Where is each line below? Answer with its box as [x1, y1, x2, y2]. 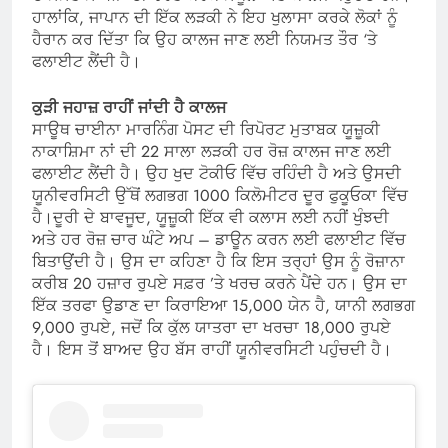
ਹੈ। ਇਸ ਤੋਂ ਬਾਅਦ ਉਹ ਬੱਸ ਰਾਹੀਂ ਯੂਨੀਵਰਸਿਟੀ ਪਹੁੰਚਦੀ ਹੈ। [32, 337, 392, 361]
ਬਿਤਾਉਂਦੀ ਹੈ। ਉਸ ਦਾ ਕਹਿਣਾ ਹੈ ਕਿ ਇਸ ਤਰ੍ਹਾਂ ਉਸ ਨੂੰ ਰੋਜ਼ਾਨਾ [32, 249, 405, 273]
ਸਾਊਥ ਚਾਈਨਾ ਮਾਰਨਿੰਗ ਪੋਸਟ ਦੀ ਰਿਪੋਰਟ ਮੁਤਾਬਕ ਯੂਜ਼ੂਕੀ [32, 117, 380, 141]
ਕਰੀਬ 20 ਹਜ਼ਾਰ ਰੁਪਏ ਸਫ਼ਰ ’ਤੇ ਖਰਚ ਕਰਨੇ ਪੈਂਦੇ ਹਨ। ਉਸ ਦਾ [32, 271, 407, 295]
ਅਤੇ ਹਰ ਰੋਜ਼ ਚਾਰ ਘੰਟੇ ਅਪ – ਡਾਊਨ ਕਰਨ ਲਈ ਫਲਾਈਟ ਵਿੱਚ [32, 227, 406, 251]
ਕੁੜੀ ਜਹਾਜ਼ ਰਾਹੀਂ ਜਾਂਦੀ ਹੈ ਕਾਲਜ [32, 95, 226, 119]
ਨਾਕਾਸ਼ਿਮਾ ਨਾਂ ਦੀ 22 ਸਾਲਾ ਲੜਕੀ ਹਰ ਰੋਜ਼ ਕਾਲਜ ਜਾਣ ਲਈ [32, 139, 391, 163]
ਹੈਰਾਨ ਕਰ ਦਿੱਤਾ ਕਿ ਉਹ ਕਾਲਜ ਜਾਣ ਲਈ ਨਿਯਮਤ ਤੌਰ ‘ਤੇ [32, 27, 377, 51]
